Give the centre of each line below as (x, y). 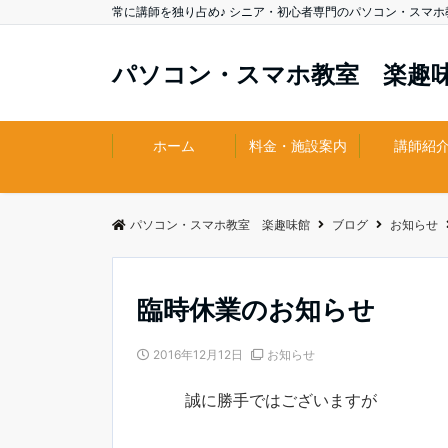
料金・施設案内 (298, 145)
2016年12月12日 (198, 354)
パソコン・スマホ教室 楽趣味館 (220, 224)
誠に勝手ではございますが (281, 400)
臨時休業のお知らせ (256, 309)
